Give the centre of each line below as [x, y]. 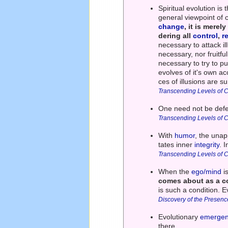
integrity [207, 145]
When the [175, 172]
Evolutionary [179, 217]
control [206, 36]
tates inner [177, 145]
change [172, 27]
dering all [176, 36]
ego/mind [207, 172]
